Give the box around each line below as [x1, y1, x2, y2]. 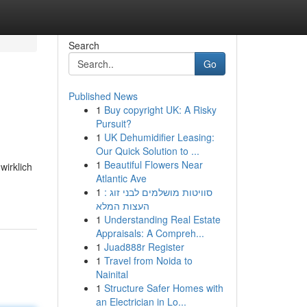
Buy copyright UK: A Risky [103, 103, 217, 116]
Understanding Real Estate [103, 212, 221, 226]
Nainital [95, 267, 128, 281]
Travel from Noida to [103, 254, 193, 267]
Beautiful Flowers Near [103, 158, 203, 171]
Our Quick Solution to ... [95, 144, 199, 158]
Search [68, 38, 99, 52]
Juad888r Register [103, 240, 184, 254]
